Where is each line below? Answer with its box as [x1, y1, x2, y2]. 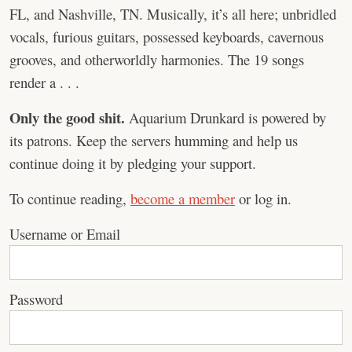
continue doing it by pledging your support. [9, 153, 256, 173]
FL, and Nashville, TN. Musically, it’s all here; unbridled [9, 4, 336, 24]
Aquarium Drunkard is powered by [125, 108, 326, 127]
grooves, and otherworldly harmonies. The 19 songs [9, 49, 304, 69]
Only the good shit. [9, 107, 125, 128]
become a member [130, 189, 235, 208]
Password [9, 289, 63, 309]
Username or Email [9, 224, 120, 244]
